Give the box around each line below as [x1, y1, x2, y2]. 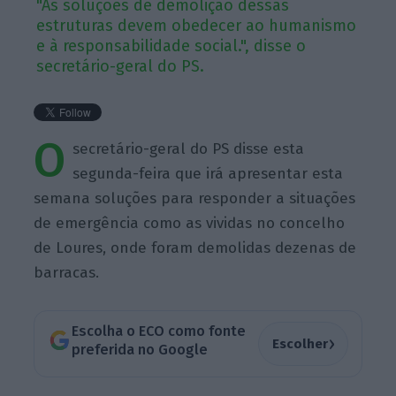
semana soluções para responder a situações [34, 188, 356, 208]
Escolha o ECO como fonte [71, 323, 246, 340]
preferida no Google [71, 341, 208, 359]
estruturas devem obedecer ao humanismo [36, 15, 357, 35]
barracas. [34, 263, 100, 282]
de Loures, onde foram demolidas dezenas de [34, 238, 357, 257]
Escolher [271, 335, 328, 352]
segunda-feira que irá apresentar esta [72, 164, 344, 183]
